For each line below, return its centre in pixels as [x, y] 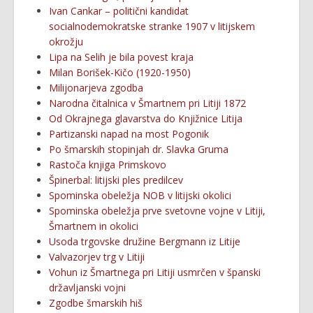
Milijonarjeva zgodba [96, 88]
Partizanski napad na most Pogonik [129, 134]
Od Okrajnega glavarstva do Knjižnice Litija [146, 118]
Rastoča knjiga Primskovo [108, 165]
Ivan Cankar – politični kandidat [119, 11]
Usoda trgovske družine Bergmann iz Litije [145, 241]
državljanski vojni [87, 287]
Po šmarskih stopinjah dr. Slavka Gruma [139, 149]
